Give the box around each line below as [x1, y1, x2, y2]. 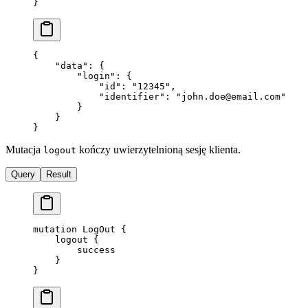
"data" [33, 60, 88, 71]
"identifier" [33, 91, 165, 102]
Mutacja [5, 144, 43, 156]
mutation [33, 224, 77, 235]
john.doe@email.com [181, 91, 280, 102]
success [33, 245, 115, 256]
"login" [33, 71, 115, 82]
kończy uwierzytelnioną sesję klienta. [76, 144, 241, 156]
